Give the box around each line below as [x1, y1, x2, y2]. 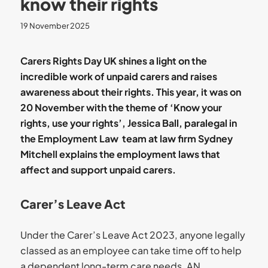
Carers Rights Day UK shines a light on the [20, 54, 207, 67]
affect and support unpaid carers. [20, 163, 176, 176]
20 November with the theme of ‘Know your [20, 100, 222, 114]
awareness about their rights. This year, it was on [20, 85, 241, 98]
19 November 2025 [20, 20, 90, 31]
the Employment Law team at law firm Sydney [20, 132, 233, 145]
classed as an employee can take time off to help [20, 243, 242, 257]
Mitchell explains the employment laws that [20, 147, 220, 160]
